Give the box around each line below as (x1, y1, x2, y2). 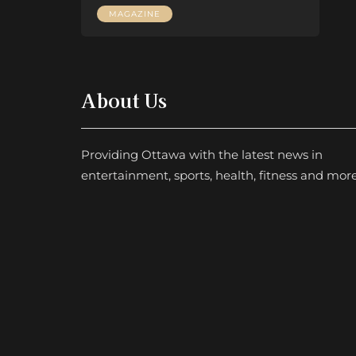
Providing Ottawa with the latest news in (81, 146, 323, 162)
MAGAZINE (109, 8, 161, 19)
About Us (81, 85, 167, 114)
